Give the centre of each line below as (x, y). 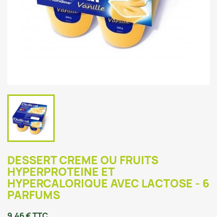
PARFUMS (34, 195)
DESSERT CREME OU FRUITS (83, 161)
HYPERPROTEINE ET (61, 172)
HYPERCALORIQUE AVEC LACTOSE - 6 (108, 184)
